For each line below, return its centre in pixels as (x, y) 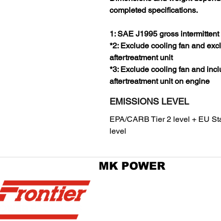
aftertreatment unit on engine (160, 81)
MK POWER (132, 166)
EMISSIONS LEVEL (149, 101)
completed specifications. (154, 10)
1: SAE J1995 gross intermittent (164, 34)
